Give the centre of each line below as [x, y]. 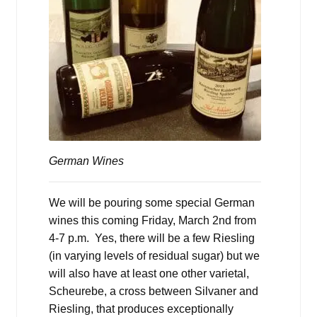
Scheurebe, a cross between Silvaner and [153, 292]
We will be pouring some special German [151, 203]
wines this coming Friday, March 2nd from [152, 221]
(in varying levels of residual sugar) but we [154, 256]
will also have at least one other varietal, [149, 274]
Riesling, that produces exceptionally [141, 309]
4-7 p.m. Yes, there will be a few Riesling [151, 238]
